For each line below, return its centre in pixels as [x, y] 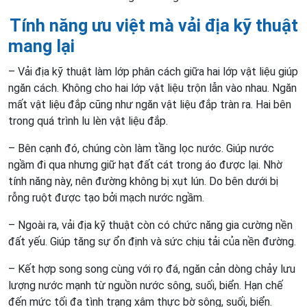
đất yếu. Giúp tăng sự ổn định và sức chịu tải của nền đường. [152, 241]
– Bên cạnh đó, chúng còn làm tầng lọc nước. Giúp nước [141, 148]
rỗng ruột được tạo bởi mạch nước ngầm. [106, 197]
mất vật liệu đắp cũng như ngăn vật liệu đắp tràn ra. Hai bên [150, 104]
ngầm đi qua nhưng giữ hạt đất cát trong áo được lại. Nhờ [145, 164]
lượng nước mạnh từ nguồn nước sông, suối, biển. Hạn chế [146, 285]
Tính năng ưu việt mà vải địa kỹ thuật [154, 25]
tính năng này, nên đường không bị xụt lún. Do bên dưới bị [143, 181]
